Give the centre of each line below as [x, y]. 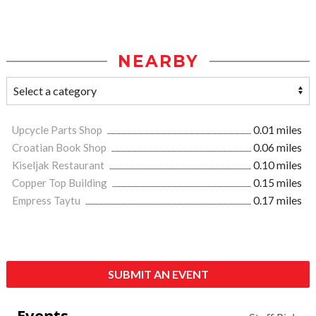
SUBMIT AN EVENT [158, 274]
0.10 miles [278, 165]
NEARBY [158, 62]
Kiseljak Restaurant [59, 165]
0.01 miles [278, 130]
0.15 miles [278, 183]
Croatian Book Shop [60, 148]
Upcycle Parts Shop [58, 130]
